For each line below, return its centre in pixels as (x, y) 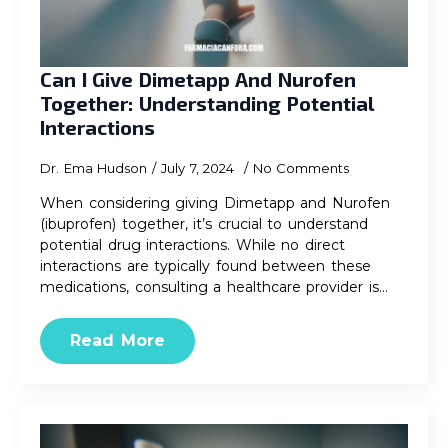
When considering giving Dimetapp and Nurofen (215, 203)
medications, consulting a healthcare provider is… (214, 287)
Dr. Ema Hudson (93, 168)
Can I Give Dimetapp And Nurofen (198, 79)
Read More (117, 340)
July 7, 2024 (200, 168)
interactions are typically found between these (205, 266)
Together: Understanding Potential (207, 103)
